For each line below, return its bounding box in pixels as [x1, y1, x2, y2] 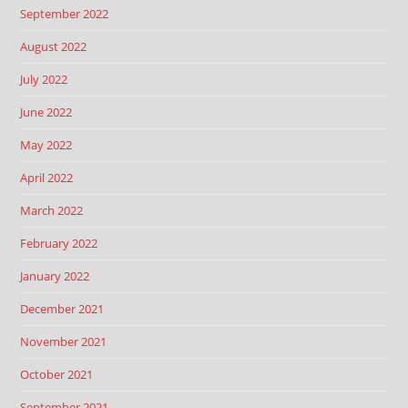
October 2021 [20, 366, 94, 382]
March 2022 [20, 202, 84, 219]
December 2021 [20, 301, 105, 317]
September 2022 [20, 5, 109, 22]
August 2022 [20, 38, 87, 55]
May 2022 [20, 137, 73, 153]
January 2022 [20, 268, 90, 284]
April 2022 [20, 169, 74, 186]
